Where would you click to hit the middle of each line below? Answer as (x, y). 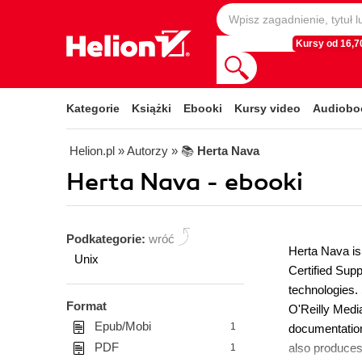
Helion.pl (92, 151)
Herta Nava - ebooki (185, 182)
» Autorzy (143, 151)
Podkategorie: (107, 239)
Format (86, 306)
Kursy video (267, 108)
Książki (152, 108)
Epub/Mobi (123, 326)
